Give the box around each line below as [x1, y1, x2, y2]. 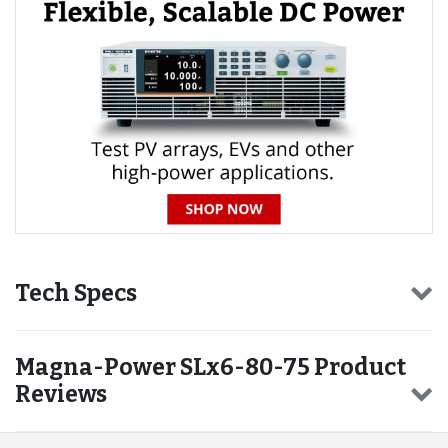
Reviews [15, 380, 107, 409]
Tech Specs [15, 279, 137, 308]
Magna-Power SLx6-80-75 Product [15, 353, 406, 382]
